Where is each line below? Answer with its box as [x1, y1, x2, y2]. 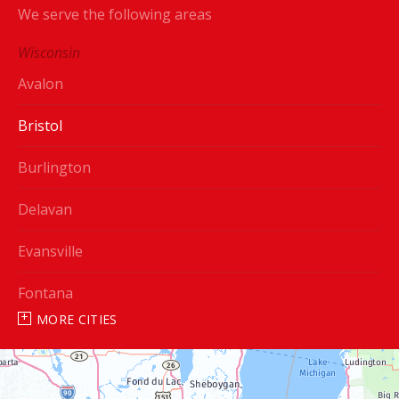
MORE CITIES [37, 310, 118, 328]
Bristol [18, 115, 62, 135]
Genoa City [18, 324, 90, 345]
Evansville [18, 240, 83, 261]
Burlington [18, 157, 91, 177]
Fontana [18, 282, 73, 303]
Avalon [18, 73, 63, 94]
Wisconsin [18, 42, 80, 62]
